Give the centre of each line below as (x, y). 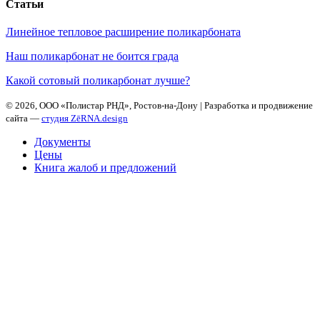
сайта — (24, 118)
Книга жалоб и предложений (105, 167)
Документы (62, 141)
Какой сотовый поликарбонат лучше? (98, 80)
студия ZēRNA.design (85, 118)
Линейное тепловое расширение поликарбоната (123, 31)
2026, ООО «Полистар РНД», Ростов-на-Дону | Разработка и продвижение (164, 105)
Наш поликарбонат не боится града (92, 56)
